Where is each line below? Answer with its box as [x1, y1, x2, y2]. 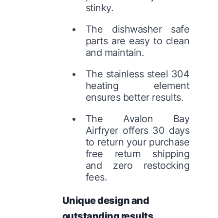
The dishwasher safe [85, 23, 190, 35]
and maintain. [85, 46, 145, 58]
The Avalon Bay [85, 112, 190, 125]
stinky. [85, 1, 114, 14]
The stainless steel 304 [85, 68, 190, 80]
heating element [85, 79, 190, 91]
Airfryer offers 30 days [85, 124, 190, 136]
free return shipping [85, 147, 190, 160]
